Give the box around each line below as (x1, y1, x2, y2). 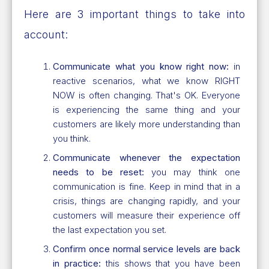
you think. (53, 132, 93, 144)
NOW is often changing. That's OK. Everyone (53, 89, 240, 101)
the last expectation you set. (53, 223, 169, 235)
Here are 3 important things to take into (24, 7, 245, 20)
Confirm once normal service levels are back (53, 243, 240, 255)
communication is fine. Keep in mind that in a (53, 180, 240, 192)
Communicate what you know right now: (53, 60, 229, 72)
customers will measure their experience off (53, 209, 240, 221)
